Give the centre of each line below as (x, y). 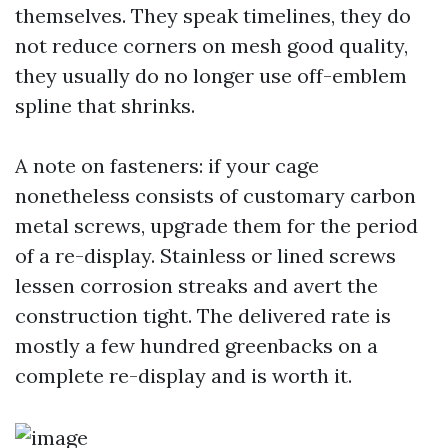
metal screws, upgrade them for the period (216, 225)
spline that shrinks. (105, 105)
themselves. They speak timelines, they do (213, 15)
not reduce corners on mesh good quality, (211, 45)
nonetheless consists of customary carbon (215, 195)
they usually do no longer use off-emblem (211, 75)
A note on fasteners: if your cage (167, 165)
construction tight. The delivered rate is (203, 315)
